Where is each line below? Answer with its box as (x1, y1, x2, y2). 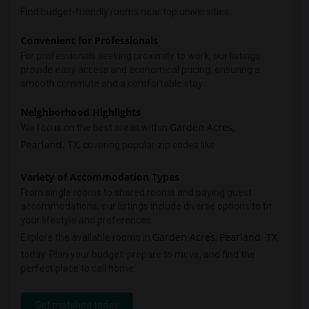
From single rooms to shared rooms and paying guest (21, 187, 252, 198)
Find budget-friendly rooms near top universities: (21, 6, 231, 17)
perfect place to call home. (21, 263, 136, 274)
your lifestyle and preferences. (21, 215, 153, 226)
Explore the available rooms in (21, 232, 152, 243)
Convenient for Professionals (21, 34, 158, 47)
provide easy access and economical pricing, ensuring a (21, 64, 260, 75)
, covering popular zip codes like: (79, 139, 217, 150)
